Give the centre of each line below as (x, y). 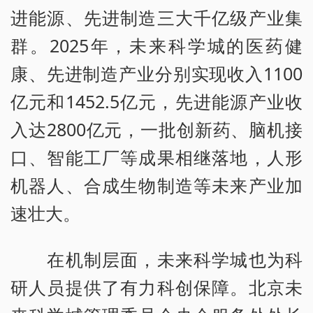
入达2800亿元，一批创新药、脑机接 (156, 130)
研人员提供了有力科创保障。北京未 (156, 287)
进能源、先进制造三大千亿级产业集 (156, 18)
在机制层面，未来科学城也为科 (156, 260)
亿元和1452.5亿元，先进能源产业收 (156, 102)
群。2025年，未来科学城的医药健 (156, 46)
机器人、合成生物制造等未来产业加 (156, 185)
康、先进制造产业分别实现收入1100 (156, 74)
